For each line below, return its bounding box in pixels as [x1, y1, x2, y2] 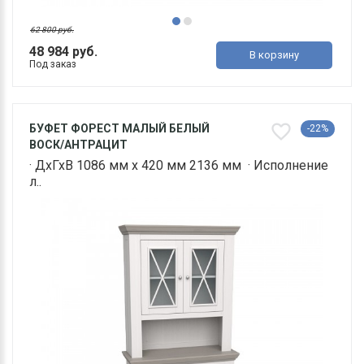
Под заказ [29, 58, 76, 71]
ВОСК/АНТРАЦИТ [29, 138, 128, 152]
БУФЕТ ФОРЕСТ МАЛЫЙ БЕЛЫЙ [29, 122, 210, 136]
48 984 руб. [29, 44, 97, 60]
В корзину [249, 49, 300, 62]
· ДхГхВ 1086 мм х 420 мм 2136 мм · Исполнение [29, 158, 328, 174]
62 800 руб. [30, 25, 74, 35]
